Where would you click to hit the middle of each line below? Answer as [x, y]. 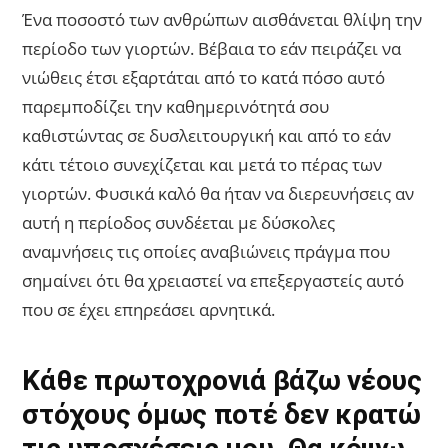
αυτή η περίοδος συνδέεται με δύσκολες [179, 223]
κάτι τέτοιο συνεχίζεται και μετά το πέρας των [202, 165]
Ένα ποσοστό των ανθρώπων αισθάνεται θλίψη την [222, 20]
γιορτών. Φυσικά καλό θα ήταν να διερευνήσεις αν [218, 194]
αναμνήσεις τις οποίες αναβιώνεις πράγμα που [206, 252]
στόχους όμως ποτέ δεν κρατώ [221, 415]
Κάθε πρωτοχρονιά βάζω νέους [222, 381]
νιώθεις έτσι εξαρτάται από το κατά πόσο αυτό [204, 78]
